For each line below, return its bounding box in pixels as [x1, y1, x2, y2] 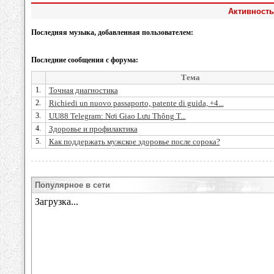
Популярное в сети [35, 180, 110, 190]
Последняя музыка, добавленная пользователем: [31, 28, 193, 37]
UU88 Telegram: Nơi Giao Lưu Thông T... [48, 111, 186, 120]
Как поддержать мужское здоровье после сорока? [48, 137, 220, 146]
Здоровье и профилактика [48, 124, 138, 133]
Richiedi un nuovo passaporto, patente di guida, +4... [48, 98, 224, 108]
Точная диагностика [48, 86, 118, 95]
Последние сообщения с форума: [31, 56, 138, 64]
